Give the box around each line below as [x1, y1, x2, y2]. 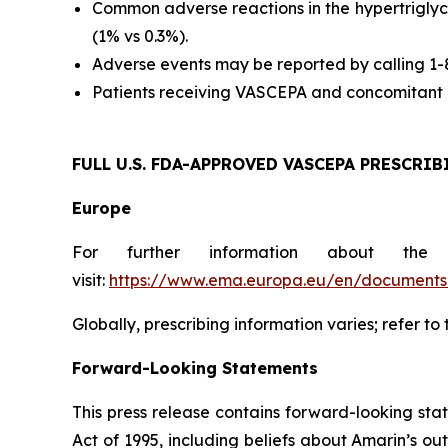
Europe [72, 198, 131, 218]
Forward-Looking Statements [72, 358, 323, 378]
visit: [72, 270, 109, 290]
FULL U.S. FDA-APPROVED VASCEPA [72, 154, 360, 174]
